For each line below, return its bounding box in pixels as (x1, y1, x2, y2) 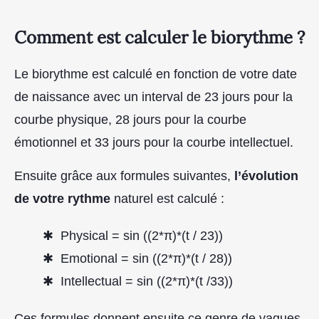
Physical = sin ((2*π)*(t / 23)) (61, 228, 223, 243)
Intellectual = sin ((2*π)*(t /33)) (61, 273, 233, 288)
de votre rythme (14, 191, 110, 206)
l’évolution (234, 168, 298, 183)
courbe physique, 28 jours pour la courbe (14, 113, 246, 127)
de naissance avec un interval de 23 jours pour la (14, 90, 293, 105)
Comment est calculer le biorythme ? (14, 26, 305, 49)
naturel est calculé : (110, 191, 228, 206)
